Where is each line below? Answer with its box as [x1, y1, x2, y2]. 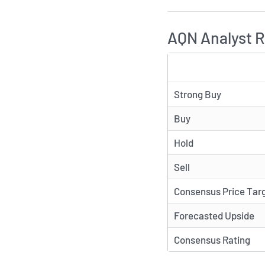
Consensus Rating [174, 234, 250, 246]
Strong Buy [174, 88, 221, 101]
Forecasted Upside [174, 209, 254, 222]
